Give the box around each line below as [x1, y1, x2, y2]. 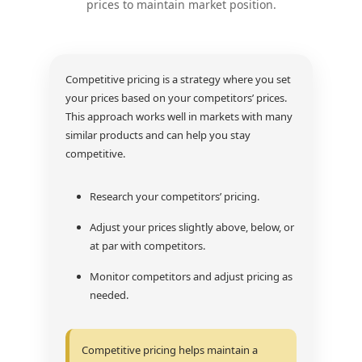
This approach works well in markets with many [65, 109, 293, 124]
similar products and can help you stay [65, 128, 250, 142]
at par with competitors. [89, 238, 205, 253]
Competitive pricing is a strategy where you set [65, 72, 291, 86]
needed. [89, 288, 128, 302]
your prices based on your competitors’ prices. [65, 90, 287, 105]
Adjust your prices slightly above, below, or [89, 220, 294, 234]
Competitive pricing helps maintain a [81, 343, 258, 357]
